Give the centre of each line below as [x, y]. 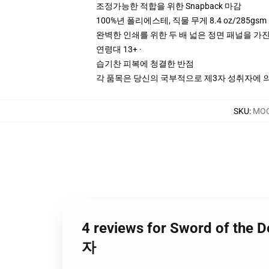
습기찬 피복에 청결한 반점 [145, 64]
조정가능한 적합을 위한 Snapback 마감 [169, 6]
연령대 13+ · [119, 49]
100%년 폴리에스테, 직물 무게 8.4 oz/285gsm [181, 20]
